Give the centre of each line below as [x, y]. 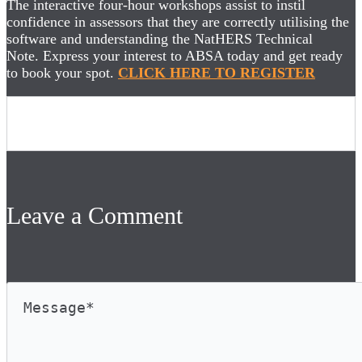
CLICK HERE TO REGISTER [217, 72]
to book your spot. [62, 72]
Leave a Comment [95, 215]
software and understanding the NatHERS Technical [160, 38]
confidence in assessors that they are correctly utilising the [178, 21]
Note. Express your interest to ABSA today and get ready [175, 55]
